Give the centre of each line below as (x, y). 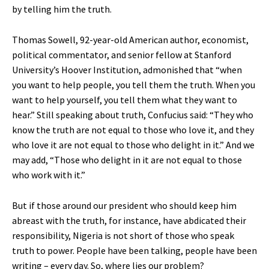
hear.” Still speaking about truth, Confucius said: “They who (133, 115)
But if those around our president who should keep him (124, 206)
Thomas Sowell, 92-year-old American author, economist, (130, 40)
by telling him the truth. (62, 9)
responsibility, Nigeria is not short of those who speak (123, 236)
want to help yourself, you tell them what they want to (125, 100)
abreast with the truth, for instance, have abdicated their (129, 221)
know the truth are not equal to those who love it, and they (133, 130)
